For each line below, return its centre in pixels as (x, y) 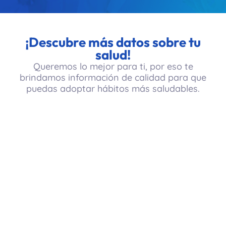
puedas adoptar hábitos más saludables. (113, 89)
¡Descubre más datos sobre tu (113, 42)
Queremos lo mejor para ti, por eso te (113, 66)
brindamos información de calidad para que (113, 77)
